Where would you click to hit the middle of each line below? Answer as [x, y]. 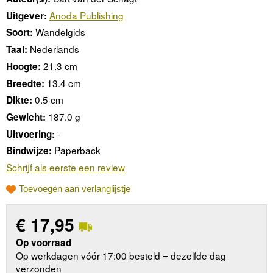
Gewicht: [26, 117]
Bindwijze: [29, 151]
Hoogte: [23, 66]
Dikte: [19, 100]
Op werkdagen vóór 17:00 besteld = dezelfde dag [121, 255]
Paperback [77, 150]
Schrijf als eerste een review [66, 167]
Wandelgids [60, 32]
